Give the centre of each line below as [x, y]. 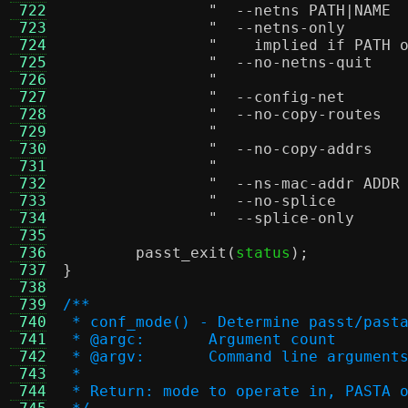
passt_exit [181, 253]
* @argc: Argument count [272, 339]
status [263, 253]
